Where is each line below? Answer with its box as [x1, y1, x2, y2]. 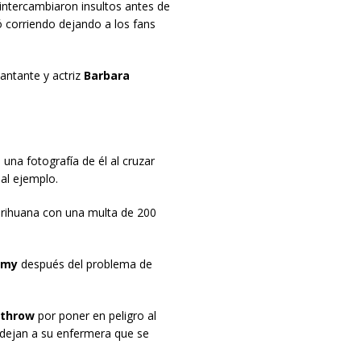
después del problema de [17, 256, 152, 272]
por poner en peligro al [34, 308, 156, 324]
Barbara [83, 68, 130, 84]
